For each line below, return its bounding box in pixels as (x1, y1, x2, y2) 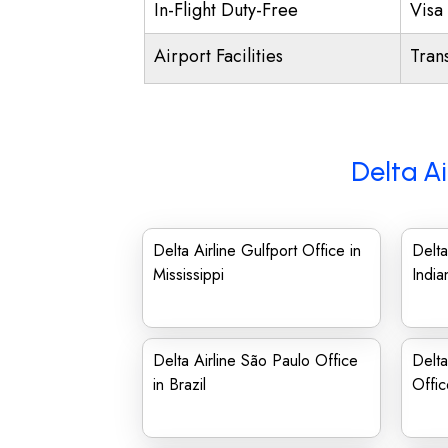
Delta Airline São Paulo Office (153, 349, 358, 372)
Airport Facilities (154, 43, 283, 69)
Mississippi (153, 263, 224, 286)
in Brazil (153, 373, 206, 396)
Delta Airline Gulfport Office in (153, 239, 361, 262)
